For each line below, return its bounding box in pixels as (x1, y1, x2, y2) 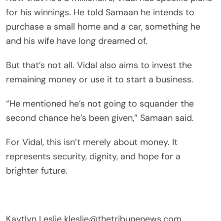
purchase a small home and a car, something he (6, 20, 200, 33)
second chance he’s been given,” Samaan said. (6, 111, 194, 124)
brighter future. (6, 164, 68, 177)
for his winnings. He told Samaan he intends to (6, 6, 194, 18)
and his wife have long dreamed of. (6, 35, 147, 47)
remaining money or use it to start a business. (6, 73, 193, 85)
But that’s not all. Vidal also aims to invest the (6, 59, 192, 71)
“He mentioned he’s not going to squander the (6, 97, 194, 110)
